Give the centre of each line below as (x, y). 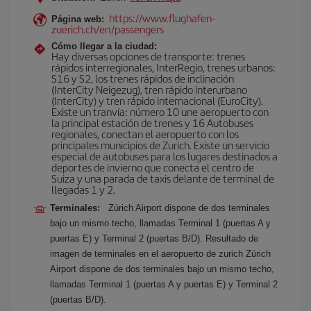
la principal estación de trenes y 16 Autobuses (152, 123)
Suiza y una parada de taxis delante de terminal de (163, 178)
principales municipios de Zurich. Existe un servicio (160, 145)
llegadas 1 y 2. (83, 189)
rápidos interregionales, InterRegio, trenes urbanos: (163, 67)
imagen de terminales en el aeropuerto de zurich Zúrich (160, 254)
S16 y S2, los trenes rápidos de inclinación (143, 78)
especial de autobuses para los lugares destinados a (165, 156)
